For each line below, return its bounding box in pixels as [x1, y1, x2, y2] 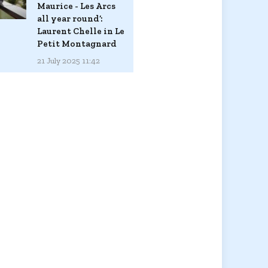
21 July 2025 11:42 [37, 55, 100, 66]
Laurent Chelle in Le [37, 25, 124, 36]
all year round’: [37, 13, 103, 24]
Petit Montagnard [37, 38, 117, 49]
